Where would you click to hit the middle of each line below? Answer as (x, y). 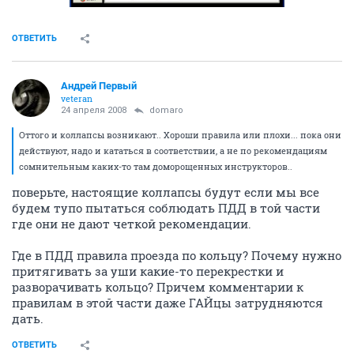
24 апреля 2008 (94, 110)
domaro (166, 110)
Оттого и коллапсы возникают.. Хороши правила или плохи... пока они (180, 134)
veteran (77, 98)
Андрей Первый (99, 85)
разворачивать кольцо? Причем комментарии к (158, 286)
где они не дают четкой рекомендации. (132, 223)
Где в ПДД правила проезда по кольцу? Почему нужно (177, 255)
